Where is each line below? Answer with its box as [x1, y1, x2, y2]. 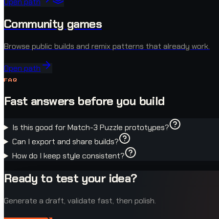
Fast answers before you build [4, 93, 165, 109]
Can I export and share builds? [12, 136, 119, 147]
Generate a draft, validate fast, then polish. [4, 196, 156, 206]
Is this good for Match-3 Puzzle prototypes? [12, 122, 169, 133]
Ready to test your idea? [4, 171, 137, 186]
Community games [4, 16, 102, 32]
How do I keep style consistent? [12, 151, 125, 161]
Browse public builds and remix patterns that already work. [4, 41, 210, 52]
